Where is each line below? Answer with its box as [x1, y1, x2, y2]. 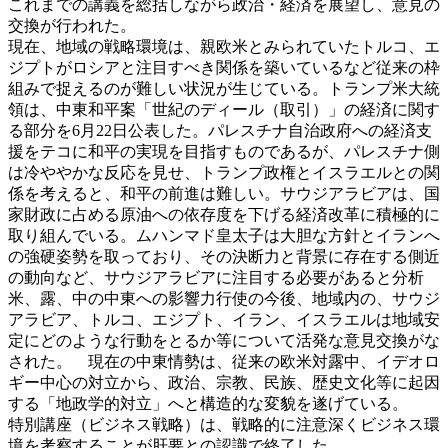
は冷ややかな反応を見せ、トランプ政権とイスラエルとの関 [8, 163, 440, 181]
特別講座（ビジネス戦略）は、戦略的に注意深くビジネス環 [8, 415, 440, 433]
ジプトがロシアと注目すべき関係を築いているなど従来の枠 [8, 58, 440, 76]
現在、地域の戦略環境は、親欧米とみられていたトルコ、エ [8, 37, 440, 55]
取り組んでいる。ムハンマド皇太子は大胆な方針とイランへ [8, 226, 440, 244]
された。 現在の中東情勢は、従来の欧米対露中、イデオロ [8, 352, 440, 370]
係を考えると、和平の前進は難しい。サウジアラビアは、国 [8, 184, 440, 202]
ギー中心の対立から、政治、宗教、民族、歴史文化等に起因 [8, 373, 440, 391]
